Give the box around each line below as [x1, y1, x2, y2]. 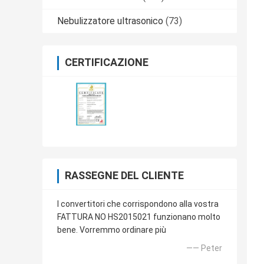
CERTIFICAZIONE [65, 56, 148, 69]
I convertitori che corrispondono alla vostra [57, 199, 219, 209]
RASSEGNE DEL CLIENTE [65, 169, 184, 182]
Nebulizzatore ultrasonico [57, 15, 163, 27]
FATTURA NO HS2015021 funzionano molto [57, 212, 220, 222]
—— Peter [186, 243, 222, 253]
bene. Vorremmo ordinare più [57, 225, 166, 235]
